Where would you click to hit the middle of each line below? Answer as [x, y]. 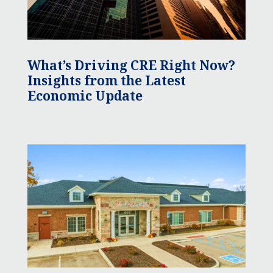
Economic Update [85, 95]
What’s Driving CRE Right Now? [131, 65]
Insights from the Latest [106, 80]
